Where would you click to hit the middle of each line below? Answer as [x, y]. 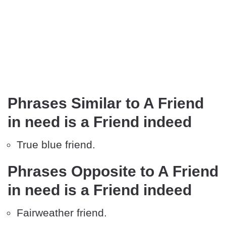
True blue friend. [56, 145]
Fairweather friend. [62, 213]
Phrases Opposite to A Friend [113, 172]
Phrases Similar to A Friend [106, 103]
